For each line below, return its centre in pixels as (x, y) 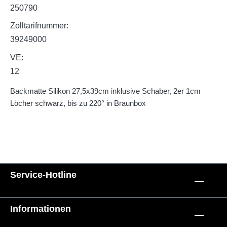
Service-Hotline (43, 175)
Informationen (41, 209)
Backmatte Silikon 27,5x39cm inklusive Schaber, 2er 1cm (105, 91)
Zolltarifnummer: (39, 26)
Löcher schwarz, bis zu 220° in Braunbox (78, 103)
